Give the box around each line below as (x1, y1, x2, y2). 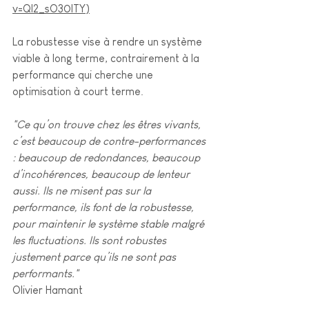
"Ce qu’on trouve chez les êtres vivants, (12, 118, 203, 130)
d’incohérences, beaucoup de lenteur (12, 168, 192, 180)
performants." (12, 267, 79, 279)
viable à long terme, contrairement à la (12, 52, 202, 64)
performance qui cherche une (12, 68, 156, 81)
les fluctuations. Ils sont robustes (12, 234, 169, 246)
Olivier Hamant (12, 283, 83, 296)
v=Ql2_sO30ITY (12, 2, 86, 14)
